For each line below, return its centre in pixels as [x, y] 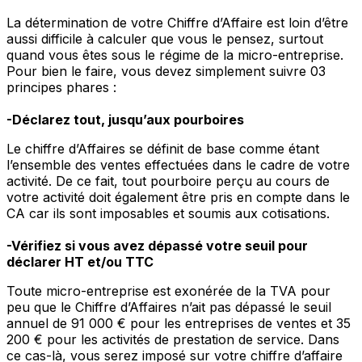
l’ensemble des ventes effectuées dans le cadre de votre [178, 165]
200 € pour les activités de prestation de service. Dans [173, 340]
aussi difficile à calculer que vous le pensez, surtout [165, 39]
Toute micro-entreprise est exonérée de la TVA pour [168, 291]
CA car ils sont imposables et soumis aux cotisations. [168, 214]
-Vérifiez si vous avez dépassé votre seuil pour [157, 246]
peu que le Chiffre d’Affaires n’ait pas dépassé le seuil [169, 307]
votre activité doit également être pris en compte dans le [178, 198]
